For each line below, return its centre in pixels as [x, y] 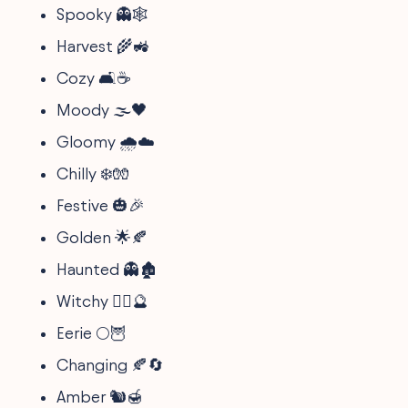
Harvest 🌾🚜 [103, 46]
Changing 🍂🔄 [111, 364]
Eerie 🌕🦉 [92, 332]
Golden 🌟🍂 [102, 237]
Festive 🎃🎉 [101, 205]
